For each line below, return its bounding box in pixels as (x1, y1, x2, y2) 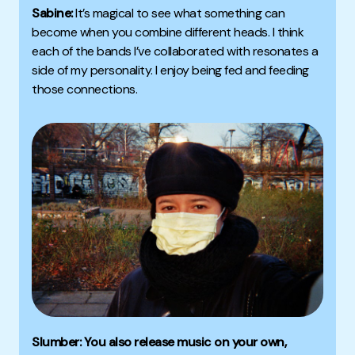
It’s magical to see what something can (75, 4, 284, 21)
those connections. (32, 80, 137, 97)
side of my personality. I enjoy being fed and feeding (32, 61, 309, 78)
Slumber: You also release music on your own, (32, 334, 286, 351)
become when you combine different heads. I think (32, 23, 303, 40)
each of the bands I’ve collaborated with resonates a (32, 42, 318, 59)
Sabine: (32, 4, 75, 21)
